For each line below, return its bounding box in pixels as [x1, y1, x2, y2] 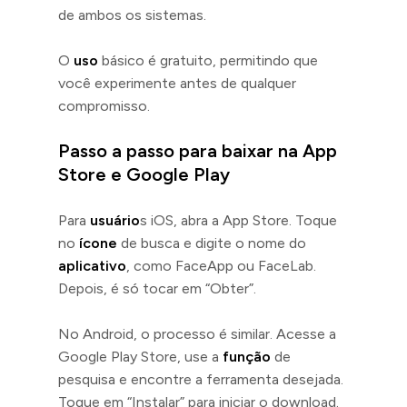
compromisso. [58, 96, 150, 114]
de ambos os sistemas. [58, 5, 206, 24]
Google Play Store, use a [58, 347, 223, 365]
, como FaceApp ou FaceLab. [126, 256, 316, 274]
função [223, 347, 271, 365]
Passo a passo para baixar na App [58, 139, 337, 162]
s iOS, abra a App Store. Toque [140, 211, 337, 229]
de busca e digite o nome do [117, 233, 306, 252]
